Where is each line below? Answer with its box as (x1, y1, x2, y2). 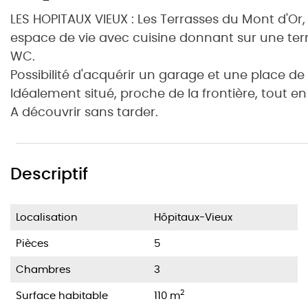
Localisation (16, 209, 78, 224)
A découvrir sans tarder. (10, 102, 158, 120)
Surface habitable (16, 287, 108, 302)
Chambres (16, 261, 71, 276)
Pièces (16, 235, 49, 250)
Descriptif (10, 162, 88, 185)
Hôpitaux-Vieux (154, 209, 232, 224)
